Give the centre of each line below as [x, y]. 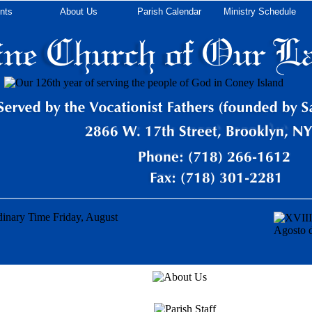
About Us [78, 11]
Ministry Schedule [259, 11]
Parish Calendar [169, 11]
